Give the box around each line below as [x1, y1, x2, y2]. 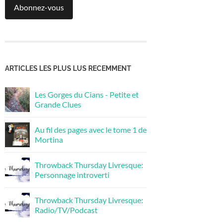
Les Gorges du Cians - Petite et [35, 89, 139, 99]
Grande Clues [35, 99, 81, 109]
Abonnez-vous [14, 2, 64, 12]
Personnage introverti [35, 169, 110, 179]
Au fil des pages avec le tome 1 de [35, 124, 147, 134]
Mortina [35, 134, 63, 144]
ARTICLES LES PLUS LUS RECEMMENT [5, 63, 131, 72]
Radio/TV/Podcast [35, 205, 98, 215]
